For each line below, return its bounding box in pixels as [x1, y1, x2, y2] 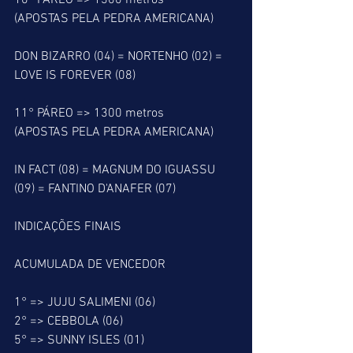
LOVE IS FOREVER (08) [14, 68, 136, 84]
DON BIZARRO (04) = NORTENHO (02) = [14, 49, 225, 65]
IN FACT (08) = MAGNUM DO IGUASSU [14, 162, 218, 178]
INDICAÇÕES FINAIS [14, 219, 121, 235]
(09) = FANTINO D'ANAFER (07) [14, 181, 176, 197]
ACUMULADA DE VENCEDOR [14, 257, 165, 273]
